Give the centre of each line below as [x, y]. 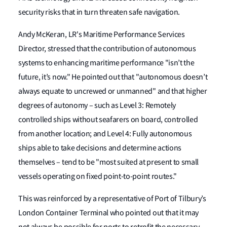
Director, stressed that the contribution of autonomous [107, 49]
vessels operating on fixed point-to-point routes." [98, 176]
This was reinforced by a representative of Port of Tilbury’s [112, 199]
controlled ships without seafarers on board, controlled [108, 120]
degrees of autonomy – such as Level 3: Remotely [97, 105]
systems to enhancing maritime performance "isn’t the [106, 63]
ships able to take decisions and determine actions [100, 148]
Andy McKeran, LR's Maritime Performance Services [102, 34]
